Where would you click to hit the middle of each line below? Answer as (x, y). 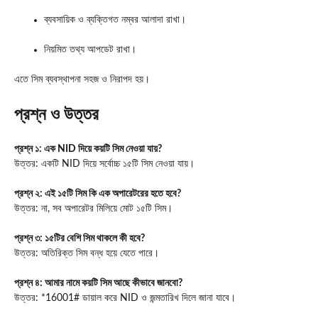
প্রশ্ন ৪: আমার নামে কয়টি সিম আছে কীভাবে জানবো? (98, 284)
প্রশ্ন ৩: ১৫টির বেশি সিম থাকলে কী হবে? (79, 239)
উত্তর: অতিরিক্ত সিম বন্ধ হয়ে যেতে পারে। (87, 254)
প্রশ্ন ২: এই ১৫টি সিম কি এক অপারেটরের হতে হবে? (98, 194)
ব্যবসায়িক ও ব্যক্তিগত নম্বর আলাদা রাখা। (115, 20)
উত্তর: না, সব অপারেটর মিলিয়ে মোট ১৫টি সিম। (93, 209)
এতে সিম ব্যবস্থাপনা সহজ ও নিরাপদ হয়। (82, 80)
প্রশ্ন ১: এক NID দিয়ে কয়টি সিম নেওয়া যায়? (88, 149)
